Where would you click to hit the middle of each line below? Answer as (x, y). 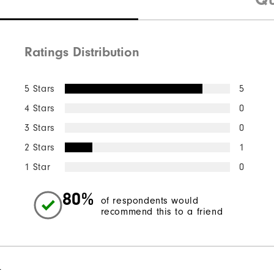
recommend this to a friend (162, 212)
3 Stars (39, 128)
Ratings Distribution (82, 52)
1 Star (37, 167)
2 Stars (39, 147)
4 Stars (39, 108)
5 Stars (39, 88)
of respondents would (150, 201)
